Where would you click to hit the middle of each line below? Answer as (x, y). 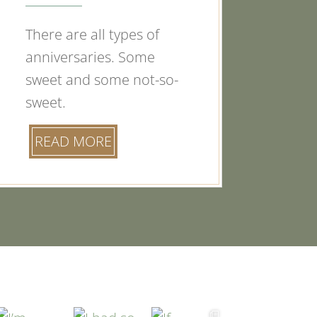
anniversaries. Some (90, 57)
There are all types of (92, 34)
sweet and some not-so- (102, 79)
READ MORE (73, 141)
